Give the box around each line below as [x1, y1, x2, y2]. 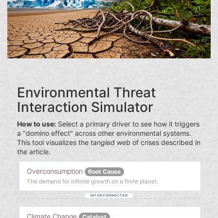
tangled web [91, 138, 130, 147]
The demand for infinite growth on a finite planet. [27, 178, 158, 185]
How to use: [17, 120, 56, 128]
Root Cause [88, 168, 121, 176]
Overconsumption [27, 167, 83, 176]
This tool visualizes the [17, 138, 91, 147]
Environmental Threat [17, 84, 156, 101]
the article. [17, 147, 51, 156]
